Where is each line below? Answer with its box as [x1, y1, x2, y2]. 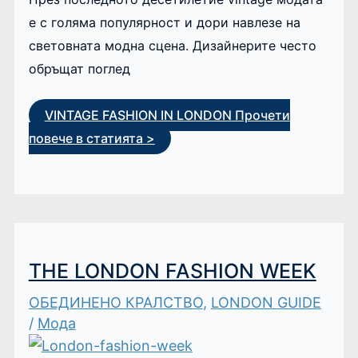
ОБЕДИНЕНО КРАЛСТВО [28, 294, 203, 312]
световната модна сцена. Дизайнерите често [28, 37, 316, 54]
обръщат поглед [28, 60, 130, 77]
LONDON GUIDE [210, 294, 321, 312]
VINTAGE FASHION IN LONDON [44, 107, 232, 124]
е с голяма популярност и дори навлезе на [28, 14, 300, 30]
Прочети [231, 107, 290, 124]
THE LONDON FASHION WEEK [28, 258, 316, 283]
